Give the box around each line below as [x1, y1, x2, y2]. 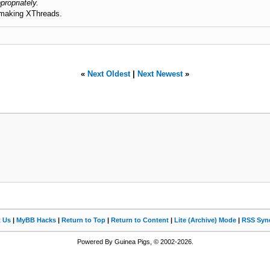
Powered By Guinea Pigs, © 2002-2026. [77, 238, 193, 245]
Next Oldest [87, 69, 130, 78]
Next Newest [137, 69, 183, 78]
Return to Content [111, 216, 169, 224]
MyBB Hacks [16, 216, 56, 224]
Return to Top [61, 216, 105, 224]
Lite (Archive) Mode [174, 216, 236, 224]
